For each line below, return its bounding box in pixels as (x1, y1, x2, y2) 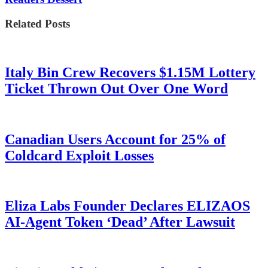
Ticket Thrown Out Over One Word (5, 80, 228, 96)
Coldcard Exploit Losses (5, 147, 154, 163)
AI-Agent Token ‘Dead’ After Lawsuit (5, 214, 235, 230)
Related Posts (5, 17, 70, 31)
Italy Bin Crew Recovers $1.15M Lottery (5, 64, 255, 80)
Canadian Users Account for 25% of (5, 131, 226, 147)
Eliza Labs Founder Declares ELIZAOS (5, 198, 250, 214)
